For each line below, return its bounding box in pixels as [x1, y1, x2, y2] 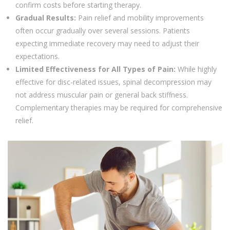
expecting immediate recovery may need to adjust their [15, 39, 199, 48]
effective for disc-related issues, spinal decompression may [15, 77, 212, 87]
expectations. [15, 51, 60, 61]
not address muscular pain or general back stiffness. [15, 90, 188, 100]
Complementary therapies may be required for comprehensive [15, 103, 222, 112]
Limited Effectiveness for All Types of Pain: [15, 64, 178, 74]
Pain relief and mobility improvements [76, 13, 204, 23]
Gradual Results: [15, 13, 76, 23]
